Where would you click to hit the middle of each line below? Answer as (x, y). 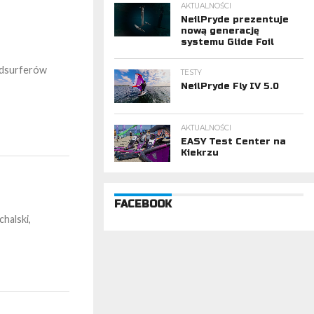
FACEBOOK (143, 204)
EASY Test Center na (233, 142)
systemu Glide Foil (227, 42)
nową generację (220, 31)
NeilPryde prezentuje (235, 20)
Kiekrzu (200, 153)
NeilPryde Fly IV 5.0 (230, 87)
